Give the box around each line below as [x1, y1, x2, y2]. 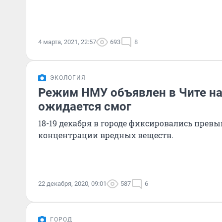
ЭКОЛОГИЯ [50, 74, 86, 81]
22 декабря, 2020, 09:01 [38, 180, 107, 187]
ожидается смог [38, 100, 131, 113]
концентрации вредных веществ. [38, 130, 173, 140]
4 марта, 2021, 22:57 [38, 38, 96, 46]
